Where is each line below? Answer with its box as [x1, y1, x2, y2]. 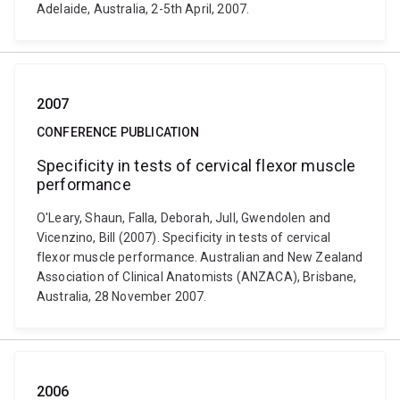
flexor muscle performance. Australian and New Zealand [37, 250, 363, 264]
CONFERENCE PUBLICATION [37, 125, 200, 139]
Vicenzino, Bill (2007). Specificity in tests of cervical [37, 230, 330, 245]
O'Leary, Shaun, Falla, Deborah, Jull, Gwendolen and [37, 211, 331, 225]
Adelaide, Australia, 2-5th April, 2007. [37, 2, 250, 16]
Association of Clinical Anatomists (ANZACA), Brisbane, [37, 270, 357, 284]
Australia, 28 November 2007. [37, 289, 207, 304]
